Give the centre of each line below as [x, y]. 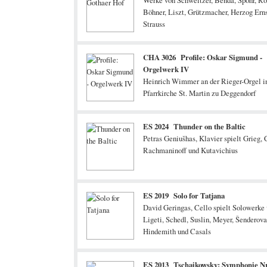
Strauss [154, 24]
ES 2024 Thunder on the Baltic [194, 126]
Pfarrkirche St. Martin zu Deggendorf [199, 93]
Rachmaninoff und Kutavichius [190, 150]
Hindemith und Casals [177, 231]
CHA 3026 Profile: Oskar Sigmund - [203, 57]
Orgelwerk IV [166, 69]
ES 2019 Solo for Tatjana [184, 195]
